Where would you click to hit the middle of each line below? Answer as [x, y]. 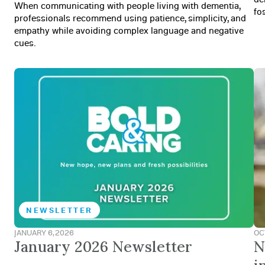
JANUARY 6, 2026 [44, 232]
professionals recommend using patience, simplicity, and [130, 17]
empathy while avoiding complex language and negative [129, 30]
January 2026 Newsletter [103, 246]
